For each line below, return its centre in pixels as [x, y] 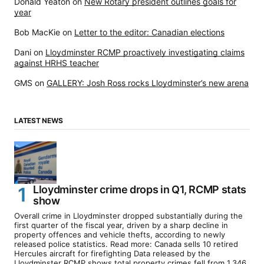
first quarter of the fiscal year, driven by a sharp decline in [121, 225]
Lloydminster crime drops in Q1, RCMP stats [140, 189]
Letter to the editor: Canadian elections [149, 32]
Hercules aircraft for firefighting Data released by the [112, 253]
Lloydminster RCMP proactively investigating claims [145, 52]
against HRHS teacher [57, 62]
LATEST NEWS [39, 120]
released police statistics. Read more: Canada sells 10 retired [126, 244]
